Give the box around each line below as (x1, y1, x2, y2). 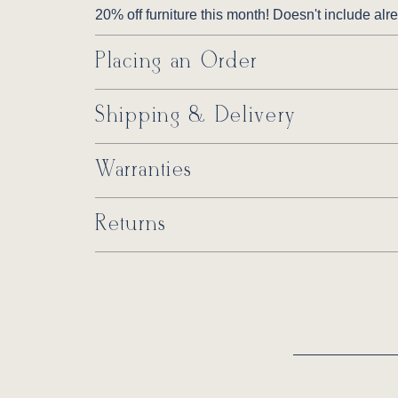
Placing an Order (95, 49, 259, 75)
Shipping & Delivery (95, 103, 297, 129)
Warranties (95, 157, 193, 183)
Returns (95, 211, 167, 237)
